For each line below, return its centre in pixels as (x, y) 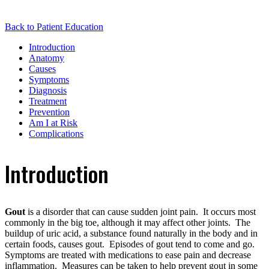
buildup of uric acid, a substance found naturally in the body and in (131, 234)
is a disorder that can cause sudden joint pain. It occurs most (141, 212)
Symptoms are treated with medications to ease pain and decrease (128, 255)
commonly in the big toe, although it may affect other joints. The (128, 223)
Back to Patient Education (54, 26)
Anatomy (47, 58)
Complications (56, 133)
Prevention (49, 112)
